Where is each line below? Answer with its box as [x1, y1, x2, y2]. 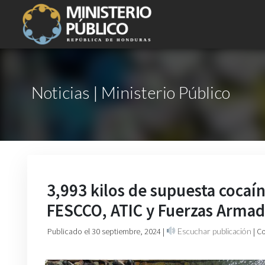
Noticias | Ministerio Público [31, 82, 230, 102]
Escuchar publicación [175, 226, 251, 236]
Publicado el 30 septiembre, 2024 [47, 226, 163, 237]
